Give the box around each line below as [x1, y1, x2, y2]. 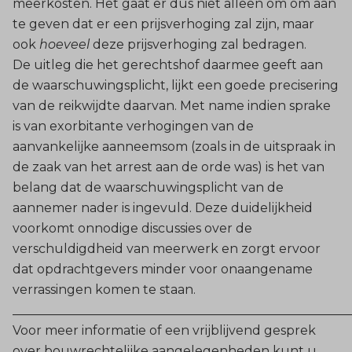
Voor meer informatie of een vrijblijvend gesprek [13, 322, 316, 338]
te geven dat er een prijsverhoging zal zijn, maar [13, 16, 314, 31]
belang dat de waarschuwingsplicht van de [13, 179, 284, 195]
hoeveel [39, 36, 90, 52]
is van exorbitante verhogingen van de [13, 118, 254, 134]
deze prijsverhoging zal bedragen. [90, 36, 306, 52]
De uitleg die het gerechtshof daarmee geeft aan [13, 57, 323, 72]
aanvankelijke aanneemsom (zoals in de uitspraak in [13, 138, 335, 154]
